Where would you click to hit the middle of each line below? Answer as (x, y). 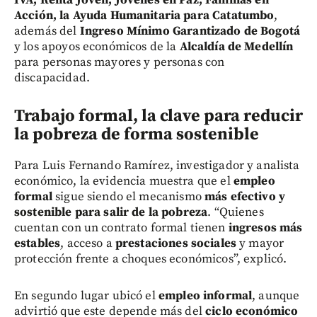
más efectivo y (245, 197)
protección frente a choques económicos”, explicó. (151, 259)
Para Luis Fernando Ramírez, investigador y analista (157, 166)
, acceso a (88, 244)
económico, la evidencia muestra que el (124, 181)
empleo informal (205, 296)
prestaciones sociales (176, 244)
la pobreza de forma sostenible (137, 135)
